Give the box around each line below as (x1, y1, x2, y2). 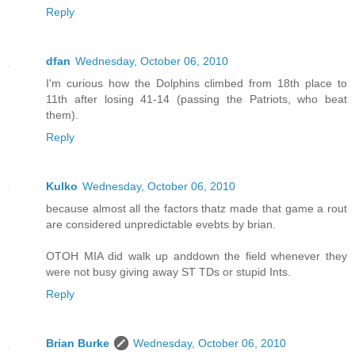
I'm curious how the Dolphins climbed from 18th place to (46, 77, 347, 90)
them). (46, 109, 78, 122)
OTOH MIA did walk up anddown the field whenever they (46, 250, 347, 263)
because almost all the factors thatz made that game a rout (46, 202, 347, 216)
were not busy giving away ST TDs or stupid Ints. (46, 265, 291, 279)
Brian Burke (46, 337, 109, 350)
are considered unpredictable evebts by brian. (46, 218, 276, 231)
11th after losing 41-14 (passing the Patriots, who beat (46, 93, 347, 106)
